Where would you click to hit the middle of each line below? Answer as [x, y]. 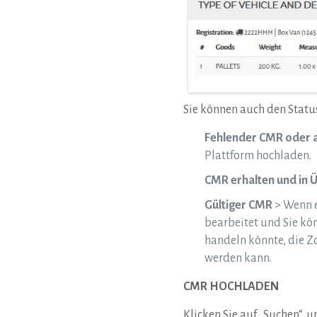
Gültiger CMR [238, 205]
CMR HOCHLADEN [231, 286]
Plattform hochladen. [258, 155]
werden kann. [238, 258]
